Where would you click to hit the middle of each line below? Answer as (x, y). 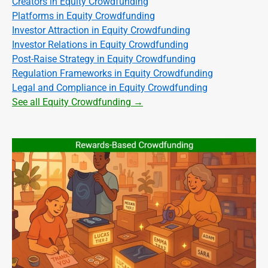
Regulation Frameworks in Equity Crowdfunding (112, 74)
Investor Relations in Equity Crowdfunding (100, 45)
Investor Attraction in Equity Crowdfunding (101, 31)
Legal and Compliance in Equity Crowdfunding (110, 88)
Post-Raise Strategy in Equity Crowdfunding (104, 59)
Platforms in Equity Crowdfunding (83, 16)
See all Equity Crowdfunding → (77, 102)
